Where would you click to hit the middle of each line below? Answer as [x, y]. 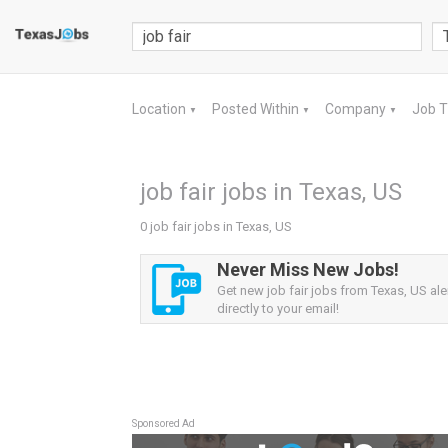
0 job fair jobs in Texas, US [216, 226]
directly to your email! [278, 308]
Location [160, 109]
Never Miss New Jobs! [308, 269]
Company [357, 109]
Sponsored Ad [163, 423]
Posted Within [257, 109]
